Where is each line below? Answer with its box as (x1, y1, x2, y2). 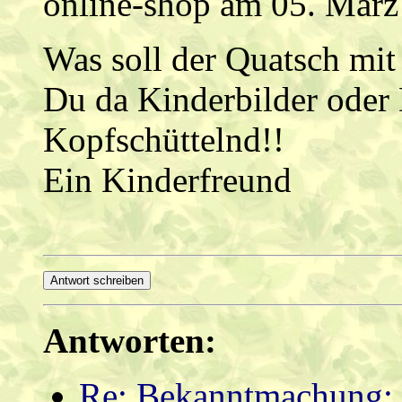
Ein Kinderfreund (43, 161, 292, 200)
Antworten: (43, 321, 216, 361)
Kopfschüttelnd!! (43, 120, 284, 160)
